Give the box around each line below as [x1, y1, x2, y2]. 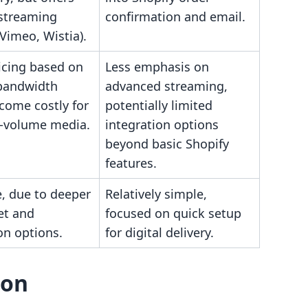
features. [105, 155, 157, 171]
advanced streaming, [105, 78, 228, 94]
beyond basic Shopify [105, 135, 229, 152]
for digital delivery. [105, 224, 214, 241]
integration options [105, 116, 219, 133]
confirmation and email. [105, 8, 245, 25]
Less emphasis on [105, 58, 209, 75]
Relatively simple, [105, 186, 207, 202]
